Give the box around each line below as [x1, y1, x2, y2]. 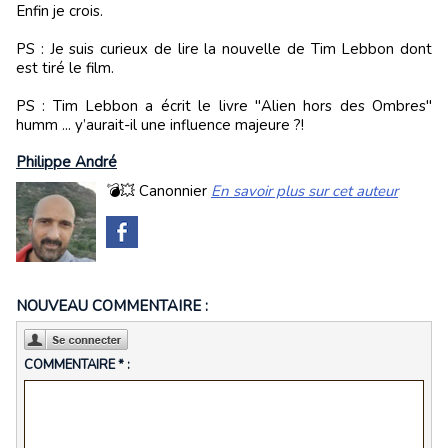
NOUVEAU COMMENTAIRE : [16, 295, 208, 316]
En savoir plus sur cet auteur [211, 180, 398, 201]
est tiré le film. [16, 57, 114, 78]
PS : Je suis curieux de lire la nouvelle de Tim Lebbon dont [16, 38, 432, 59]
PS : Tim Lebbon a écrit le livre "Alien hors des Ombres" [16, 95, 432, 116]
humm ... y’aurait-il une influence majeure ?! [16, 114, 304, 135]
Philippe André [16, 151, 117, 172]
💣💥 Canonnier [106, 180, 211, 201]
